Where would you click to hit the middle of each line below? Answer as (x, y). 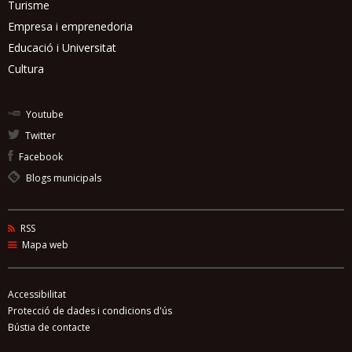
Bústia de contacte (49, 328)
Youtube (43, 115)
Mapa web (44, 245)
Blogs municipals (62, 178)
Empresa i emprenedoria (70, 27)
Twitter (39, 136)
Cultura (26, 69)
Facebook (39, 157)
